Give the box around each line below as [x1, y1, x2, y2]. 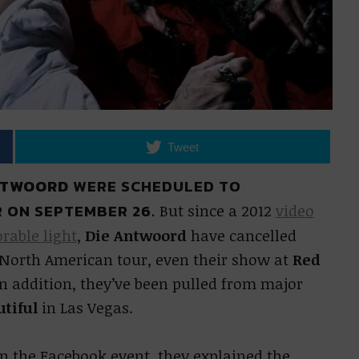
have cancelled [186, 225, 296, 246]
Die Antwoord [80, 225, 187, 246]
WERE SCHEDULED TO [68, 175, 241, 198]
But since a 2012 [155, 200, 276, 221]
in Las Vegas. [37, 297, 133, 318]
